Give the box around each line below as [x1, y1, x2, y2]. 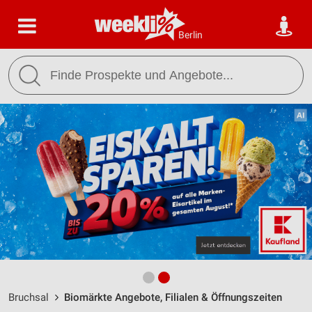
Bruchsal [8, 291, 49, 304]
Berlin [178, 29, 203, 40]
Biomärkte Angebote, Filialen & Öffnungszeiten [64, 291, 282, 304]
